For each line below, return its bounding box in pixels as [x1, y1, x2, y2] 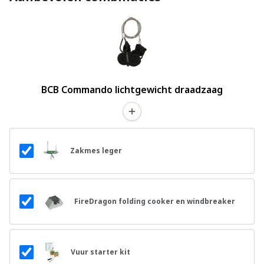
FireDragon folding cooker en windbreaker [74, 196, 235, 207]
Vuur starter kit [71, 247, 131, 258]
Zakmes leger [70, 146, 123, 156]
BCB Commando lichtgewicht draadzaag [41, 83, 223, 97]
